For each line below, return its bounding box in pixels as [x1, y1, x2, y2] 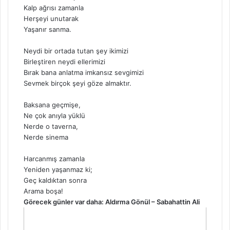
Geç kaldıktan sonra [24, 176, 87, 185]
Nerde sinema [24, 133, 68, 142]
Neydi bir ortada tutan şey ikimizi [24, 47, 128, 55]
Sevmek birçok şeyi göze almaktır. [24, 79, 131, 88]
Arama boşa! [24, 187, 63, 196]
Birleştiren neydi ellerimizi [24, 57, 105, 66]
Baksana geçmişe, [24, 101, 81, 109]
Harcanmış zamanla [24, 155, 85, 163]
